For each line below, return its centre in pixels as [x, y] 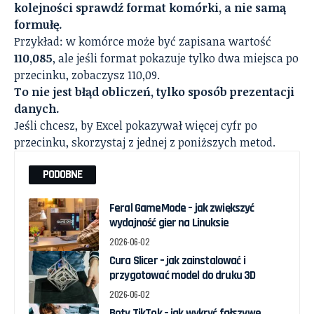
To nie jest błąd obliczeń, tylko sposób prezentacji [154, 92]
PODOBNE [62, 175]
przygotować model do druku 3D [183, 276]
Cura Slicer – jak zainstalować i [177, 261]
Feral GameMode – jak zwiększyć [182, 209]
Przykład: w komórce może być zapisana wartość [143, 42]
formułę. [38, 25]
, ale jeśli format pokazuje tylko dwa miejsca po [176, 59]
